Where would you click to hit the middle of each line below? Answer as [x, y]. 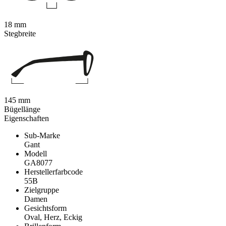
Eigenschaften [26, 119]
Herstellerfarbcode [53, 172]
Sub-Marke [42, 136]
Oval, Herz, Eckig [53, 217]
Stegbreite [20, 34]
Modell [36, 154]
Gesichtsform [45, 208]
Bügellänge [22, 109]
